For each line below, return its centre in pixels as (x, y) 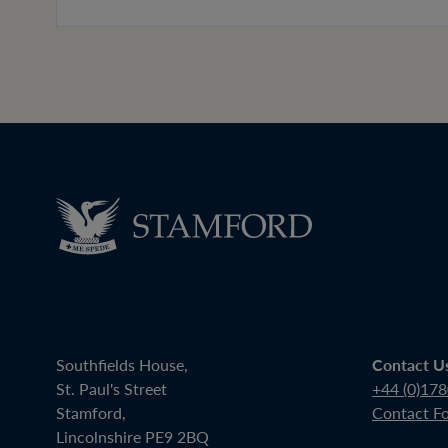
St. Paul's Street (111, 388)
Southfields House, (122, 364)
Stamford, (91, 412)
